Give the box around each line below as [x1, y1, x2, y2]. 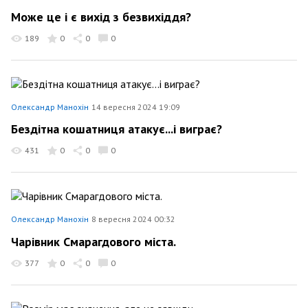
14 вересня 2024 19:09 [91, 101, 180, 112]
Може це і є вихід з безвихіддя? [11, 8, 191, 25]
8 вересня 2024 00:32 [91, 214, 175, 224]
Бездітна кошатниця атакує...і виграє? [11, 121, 222, 137]
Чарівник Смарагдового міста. [11, 233, 176, 250]
